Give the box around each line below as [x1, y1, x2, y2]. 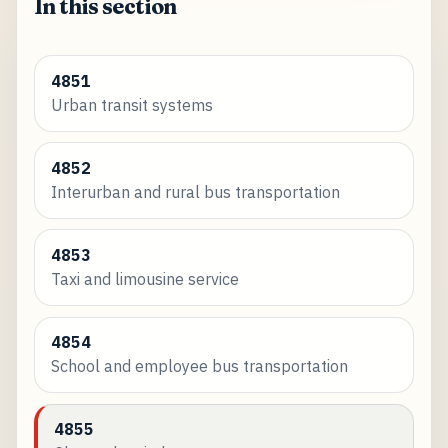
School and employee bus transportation [50, 355, 348, 376]
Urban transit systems [50, 94, 213, 115]
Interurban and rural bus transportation [50, 181, 340, 202]
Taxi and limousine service [50, 268, 239, 289]
